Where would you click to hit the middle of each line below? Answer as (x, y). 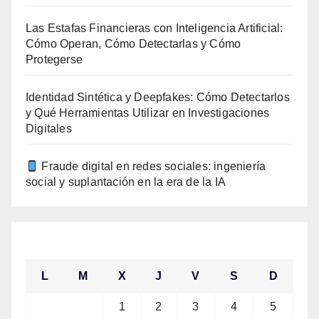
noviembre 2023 (69, 240)
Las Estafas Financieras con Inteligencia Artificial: (155, 28)
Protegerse (54, 60)
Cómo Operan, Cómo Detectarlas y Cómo (134, 44)
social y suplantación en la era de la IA (126, 182)
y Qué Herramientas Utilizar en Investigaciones (148, 113)
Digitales (49, 129)
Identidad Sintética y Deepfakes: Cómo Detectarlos (158, 98)
